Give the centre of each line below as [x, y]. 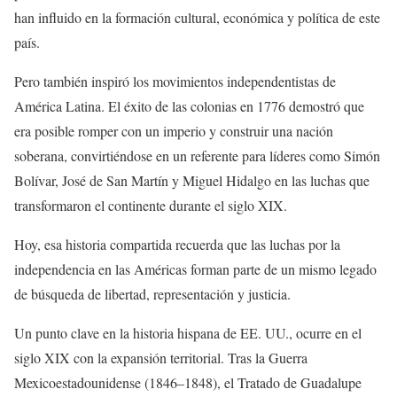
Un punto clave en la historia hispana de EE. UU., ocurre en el [188, 333]
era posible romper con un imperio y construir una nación [174, 131]
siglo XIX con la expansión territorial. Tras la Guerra [161, 358]
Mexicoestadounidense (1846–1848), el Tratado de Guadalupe [188, 382]
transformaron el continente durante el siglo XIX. [151, 205]
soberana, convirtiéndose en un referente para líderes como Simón [197, 156]
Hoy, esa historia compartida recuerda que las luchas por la [177, 244]
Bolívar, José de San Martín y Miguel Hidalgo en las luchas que [192, 180]
